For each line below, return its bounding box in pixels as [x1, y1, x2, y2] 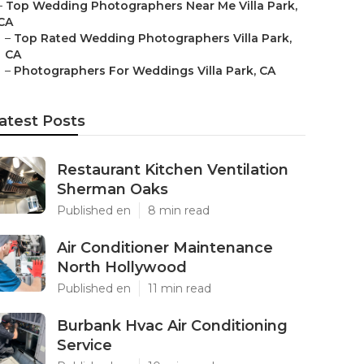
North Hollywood [57, 258, 187, 276]
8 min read [148, 203, 210, 218]
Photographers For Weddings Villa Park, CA [14, 63, 275, 78]
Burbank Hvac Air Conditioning [57, 317, 288, 335]
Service [57, 336, 112, 354]
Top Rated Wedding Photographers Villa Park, [14, 31, 292, 45]
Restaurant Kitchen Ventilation [57, 161, 288, 179]
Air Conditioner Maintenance [57, 239, 273, 257]
